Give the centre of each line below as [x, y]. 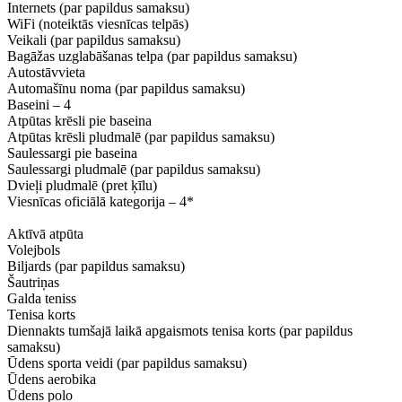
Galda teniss [42, 298]
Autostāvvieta [46, 72]
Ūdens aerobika [52, 379]
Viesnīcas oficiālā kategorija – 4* [100, 201]
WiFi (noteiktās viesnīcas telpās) [98, 24]
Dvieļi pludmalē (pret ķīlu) [82, 185]
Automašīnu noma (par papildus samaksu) [126, 88]
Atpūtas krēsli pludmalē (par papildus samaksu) [141, 137]
